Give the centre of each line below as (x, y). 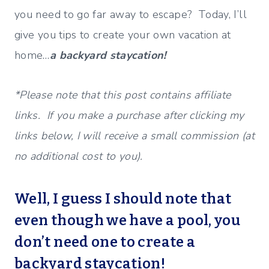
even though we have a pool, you (128, 221)
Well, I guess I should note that (123, 199)
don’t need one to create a (105, 242)
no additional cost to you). (79, 156)
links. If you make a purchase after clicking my (129, 116)
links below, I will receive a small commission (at (134, 136)
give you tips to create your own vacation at (123, 35)
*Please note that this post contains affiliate (123, 95)
